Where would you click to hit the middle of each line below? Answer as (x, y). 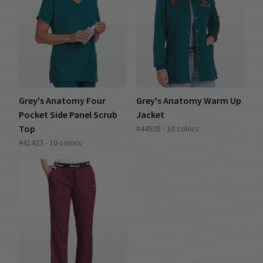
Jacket (150, 115)
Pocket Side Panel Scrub (68, 115)
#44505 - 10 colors (168, 129)
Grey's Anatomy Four (62, 101)
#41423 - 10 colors (50, 143)
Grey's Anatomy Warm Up (189, 101)
